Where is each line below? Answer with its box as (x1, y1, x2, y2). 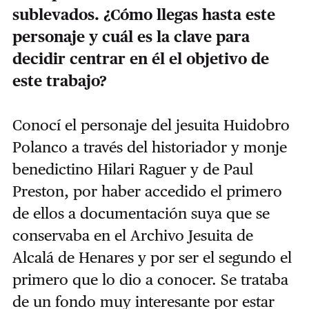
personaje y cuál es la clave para (12, 28, 250, 46)
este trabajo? (12, 72, 111, 90)
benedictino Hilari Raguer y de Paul (12, 160, 253, 179)
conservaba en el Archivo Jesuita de (12, 226, 253, 245)
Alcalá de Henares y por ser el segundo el (12, 248, 292, 267)
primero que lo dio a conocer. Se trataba (12, 270, 288, 289)
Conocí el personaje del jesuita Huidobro (12, 116, 290, 134)
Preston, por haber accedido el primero (12, 182, 282, 201)
